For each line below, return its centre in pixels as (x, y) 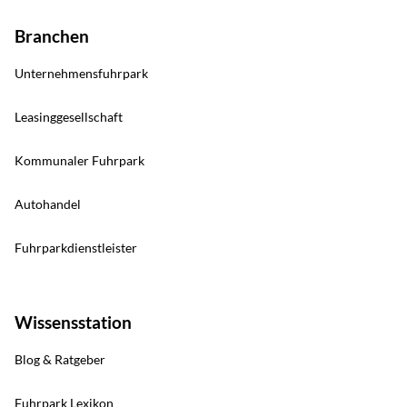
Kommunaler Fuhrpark (79, 161)
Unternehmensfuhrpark (81, 74)
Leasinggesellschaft (69, 117)
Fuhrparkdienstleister (76, 248)
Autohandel (48, 204)
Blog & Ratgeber (60, 360)
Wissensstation (73, 323)
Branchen (52, 36)
